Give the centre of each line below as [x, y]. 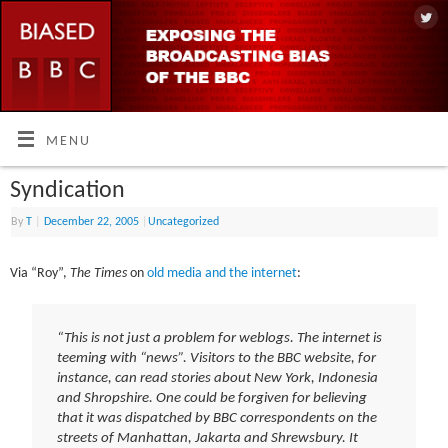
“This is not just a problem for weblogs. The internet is [219, 339]
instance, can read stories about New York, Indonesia [217, 379]
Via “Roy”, [40, 274]
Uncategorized [184, 222]
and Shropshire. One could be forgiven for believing [211, 399]
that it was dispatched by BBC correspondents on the [216, 419]
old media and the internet [222, 274]
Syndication [68, 191]
